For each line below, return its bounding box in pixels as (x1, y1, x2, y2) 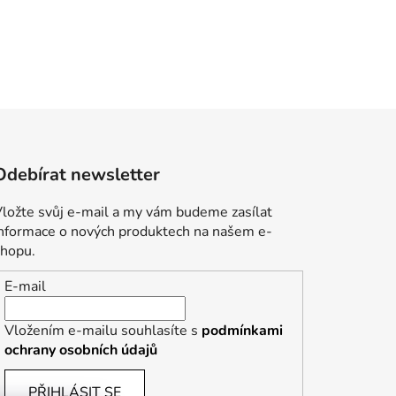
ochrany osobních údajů (4, 339, 158, 360)
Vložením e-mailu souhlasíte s (4, 320, 202, 340)
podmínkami (202, 320, 284, 340)
